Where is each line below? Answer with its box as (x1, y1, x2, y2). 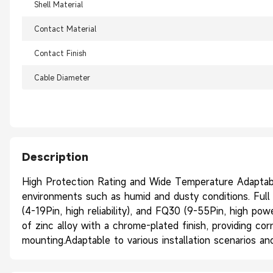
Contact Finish (34, 48, 87, 58)
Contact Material (34, 24, 96, 34)
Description (22, 150, 88, 165)
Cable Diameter (34, 73, 90, 83)
